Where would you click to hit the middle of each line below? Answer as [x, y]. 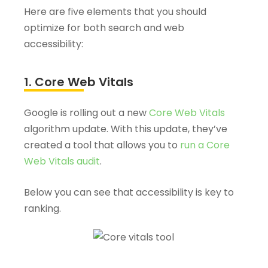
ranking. [42, 208]
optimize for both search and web [104, 28]
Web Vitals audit [62, 161]
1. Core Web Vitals [79, 82]
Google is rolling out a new [86, 113]
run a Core [205, 145]
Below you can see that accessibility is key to [129, 192]
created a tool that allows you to [102, 145]
